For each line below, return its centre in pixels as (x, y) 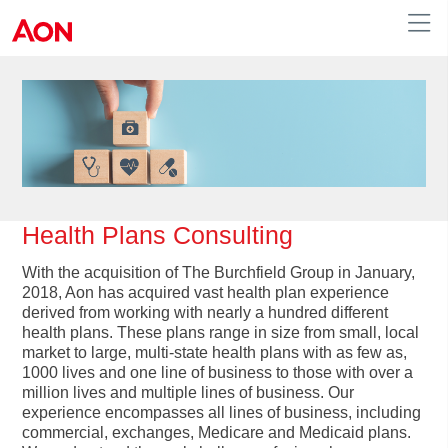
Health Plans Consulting (158, 235)
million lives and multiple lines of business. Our (188, 392)
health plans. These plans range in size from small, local (221, 332)
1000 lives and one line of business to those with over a (218, 372)
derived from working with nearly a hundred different (205, 312)
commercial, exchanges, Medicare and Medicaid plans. (217, 432)
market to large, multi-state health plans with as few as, (215, 352)
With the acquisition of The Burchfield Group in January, (219, 272)
